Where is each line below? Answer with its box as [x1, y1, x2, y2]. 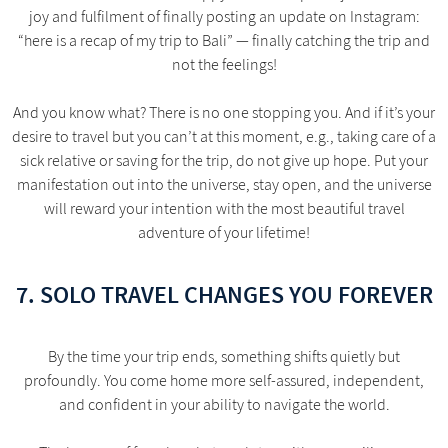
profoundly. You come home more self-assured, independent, [24, 370, 424, 391]
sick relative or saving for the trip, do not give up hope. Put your [20, 150, 428, 171]
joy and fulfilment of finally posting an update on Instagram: [28, 6, 420, 27]
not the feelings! [171, 54, 277, 75]
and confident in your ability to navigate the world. [58, 394, 390, 415]
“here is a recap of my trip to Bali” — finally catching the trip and [18, 30, 430, 51]
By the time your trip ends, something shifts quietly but [48, 346, 400, 367]
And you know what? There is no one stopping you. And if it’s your [13, 102, 435, 123]
